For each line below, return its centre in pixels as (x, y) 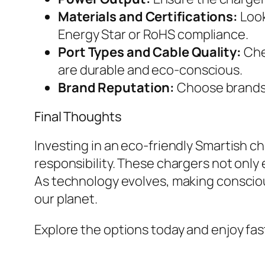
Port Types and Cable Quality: (150, 52)
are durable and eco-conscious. (150, 70)
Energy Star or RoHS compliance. (153, 35)
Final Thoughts (78, 117)
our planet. (66, 199)
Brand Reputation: (117, 88)
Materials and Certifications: (148, 17)
